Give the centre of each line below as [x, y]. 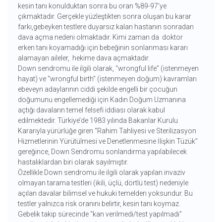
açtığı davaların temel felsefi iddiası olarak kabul [91, 110]
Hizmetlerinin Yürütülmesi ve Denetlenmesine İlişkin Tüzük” [108, 141]
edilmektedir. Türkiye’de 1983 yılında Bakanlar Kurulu [98, 121]
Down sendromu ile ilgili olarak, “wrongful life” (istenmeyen [108, 69]
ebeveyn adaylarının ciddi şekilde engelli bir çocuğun [97, 89]
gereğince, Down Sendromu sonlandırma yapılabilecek [102, 152]
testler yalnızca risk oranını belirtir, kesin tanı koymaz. [99, 204]
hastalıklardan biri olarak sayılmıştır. [73, 162]
